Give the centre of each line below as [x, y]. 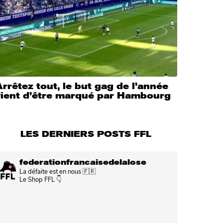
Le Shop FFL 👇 [41, 179]
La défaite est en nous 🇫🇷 [58, 171]
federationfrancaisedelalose [83, 163]
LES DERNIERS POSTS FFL [86, 134]
